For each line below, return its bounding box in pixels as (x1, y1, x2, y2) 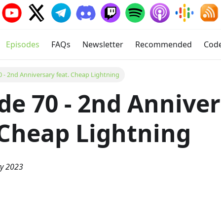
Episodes (6, 39, 39, 50)
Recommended (135, 39, 192, 50)
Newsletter (82, 39, 123, 50)
